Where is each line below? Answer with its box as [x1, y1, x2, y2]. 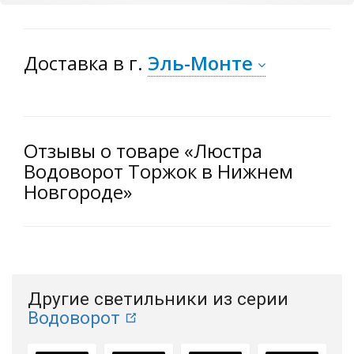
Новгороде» [24, 179, 132, 205]
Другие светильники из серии [28, 288, 288, 311]
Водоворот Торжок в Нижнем [24, 158, 293, 185]
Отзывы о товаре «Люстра [24, 137, 262, 164]
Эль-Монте [148, 50, 253, 77]
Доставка [24, 50, 113, 77]
